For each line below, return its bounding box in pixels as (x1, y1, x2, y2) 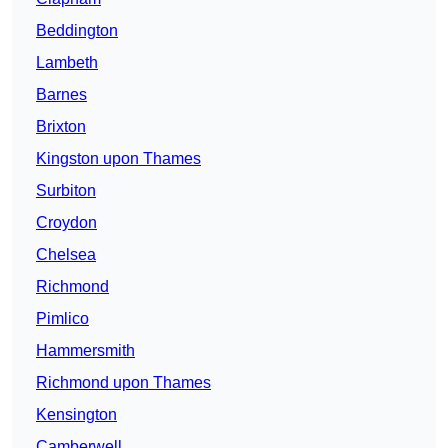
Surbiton (36, 182, 96, 200)
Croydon (36, 214, 97, 232)
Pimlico (36, 310, 89, 328)
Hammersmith (36, 342, 135, 360)
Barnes (36, 86, 87, 104)
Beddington (36, 22, 118, 40)
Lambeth (36, 54, 98, 72)
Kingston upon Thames (36, 150, 201, 168)
